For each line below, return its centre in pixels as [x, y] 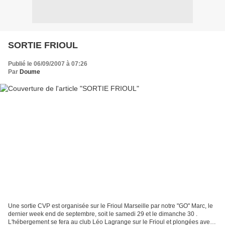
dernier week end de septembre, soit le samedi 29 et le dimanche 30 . [103, 214]
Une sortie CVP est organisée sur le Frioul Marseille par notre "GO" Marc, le [110, 206]
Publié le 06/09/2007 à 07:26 [48, 64]
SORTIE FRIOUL [43, 45]
